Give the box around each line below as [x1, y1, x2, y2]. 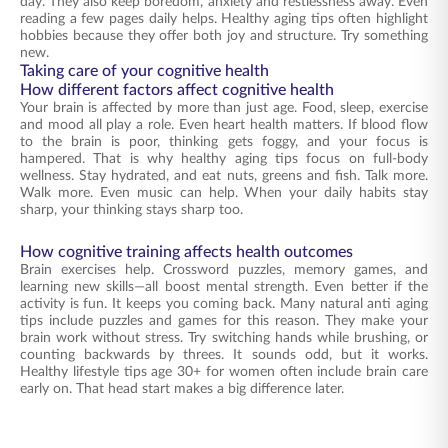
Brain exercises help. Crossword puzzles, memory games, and [20, 263, 428, 277]
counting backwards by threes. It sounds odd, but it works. [20, 348, 428, 362]
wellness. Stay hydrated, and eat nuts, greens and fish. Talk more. [20, 169, 428, 183]
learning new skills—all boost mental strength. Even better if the [20, 280, 428, 294]
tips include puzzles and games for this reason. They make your [20, 314, 428, 328]
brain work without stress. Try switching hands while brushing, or [20, 331, 428, 345]
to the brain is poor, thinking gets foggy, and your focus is [20, 135, 428, 149]
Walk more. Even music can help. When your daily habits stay [20, 186, 428, 200]
